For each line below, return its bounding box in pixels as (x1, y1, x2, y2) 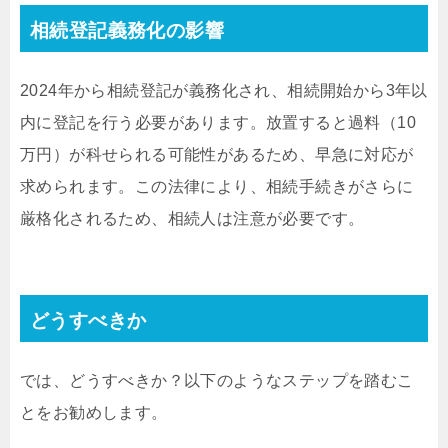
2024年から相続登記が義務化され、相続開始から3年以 (20, 82, 428, 100)
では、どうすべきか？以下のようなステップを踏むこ (20, 372, 414, 390)
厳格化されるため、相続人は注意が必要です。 (20, 210, 365, 228)
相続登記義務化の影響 (30, 20, 224, 42)
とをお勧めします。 (20, 404, 168, 422)
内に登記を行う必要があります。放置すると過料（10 (20, 114, 416, 132)
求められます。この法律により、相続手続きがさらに (20, 178, 414, 196)
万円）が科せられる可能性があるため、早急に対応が (20, 146, 414, 164)
